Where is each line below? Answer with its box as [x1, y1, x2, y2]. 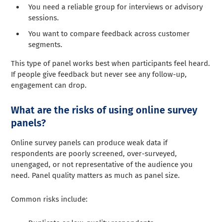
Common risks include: [11, 195, 88, 204]
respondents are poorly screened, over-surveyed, [11, 149, 177, 159]
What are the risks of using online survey [11, 104, 198, 116]
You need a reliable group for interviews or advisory [28, 2, 203, 12]
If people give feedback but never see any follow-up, [11, 70, 187, 79]
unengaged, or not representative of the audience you [11, 160, 193, 169]
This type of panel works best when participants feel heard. [11, 59, 211, 68]
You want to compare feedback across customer [28, 29, 190, 39]
